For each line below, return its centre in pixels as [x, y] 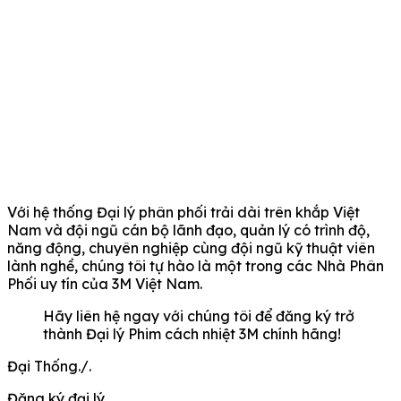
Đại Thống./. [49, 366]
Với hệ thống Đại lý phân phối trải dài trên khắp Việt [183, 212]
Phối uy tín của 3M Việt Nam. [105, 283]
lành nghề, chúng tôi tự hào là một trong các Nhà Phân [196, 265]
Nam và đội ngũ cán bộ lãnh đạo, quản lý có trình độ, [188, 230]
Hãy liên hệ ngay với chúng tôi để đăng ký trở [199, 316]
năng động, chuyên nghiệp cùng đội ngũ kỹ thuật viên [191, 247]
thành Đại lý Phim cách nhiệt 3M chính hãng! [192, 333]
